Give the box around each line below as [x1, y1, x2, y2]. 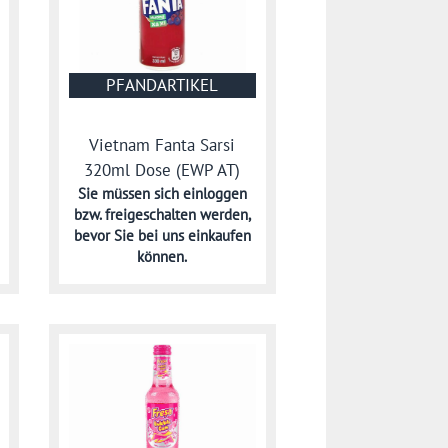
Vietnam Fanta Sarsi [89, 134, 236, 156]
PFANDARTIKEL [106, 73, 219, 96]
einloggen [182, 184, 247, 204]
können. [137, 247, 188, 267]
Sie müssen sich [77, 184, 183, 204]
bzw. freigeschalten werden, [73, 205, 251, 225]
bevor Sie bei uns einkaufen [73, 226, 251, 246]
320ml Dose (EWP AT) [84, 159, 241, 181]
